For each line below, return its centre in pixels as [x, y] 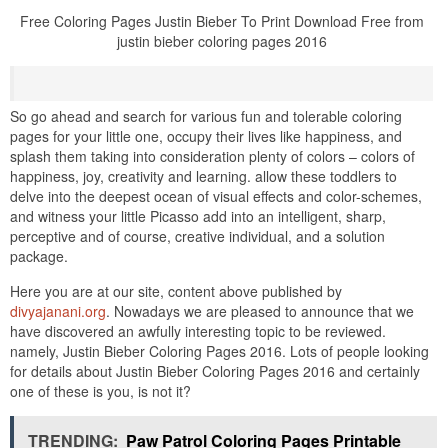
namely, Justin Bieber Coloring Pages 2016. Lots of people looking [219, 350]
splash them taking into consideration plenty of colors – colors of [212, 155]
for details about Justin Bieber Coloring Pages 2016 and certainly [215, 370]
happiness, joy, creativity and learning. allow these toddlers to [203, 175]
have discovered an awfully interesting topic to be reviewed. [198, 330]
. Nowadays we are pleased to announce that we [260, 310]
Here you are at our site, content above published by [176, 290]
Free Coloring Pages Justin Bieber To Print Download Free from [221, 20]
